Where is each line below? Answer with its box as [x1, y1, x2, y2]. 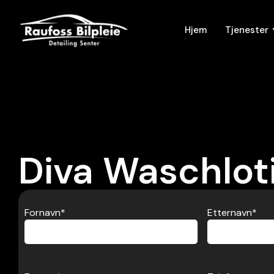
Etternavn [207, 206, 252, 220]
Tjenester [224, 23, 268, 36]
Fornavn [24, 206, 61, 220]
